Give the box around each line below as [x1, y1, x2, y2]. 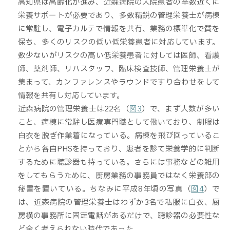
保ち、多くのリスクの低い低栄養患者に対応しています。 [18, 36, 220, 48]
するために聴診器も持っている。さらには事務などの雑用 [18, 157, 220, 168]
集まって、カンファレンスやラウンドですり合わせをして [18, 76, 220, 88]
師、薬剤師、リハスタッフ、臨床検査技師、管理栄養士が [18, 63, 220, 75]
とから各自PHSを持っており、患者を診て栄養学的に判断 [18, 143, 220, 155]
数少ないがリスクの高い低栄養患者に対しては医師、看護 [18, 50, 220, 62]
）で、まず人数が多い [142, 103, 220, 115]
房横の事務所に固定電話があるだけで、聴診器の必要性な [18, 210, 220, 222]
